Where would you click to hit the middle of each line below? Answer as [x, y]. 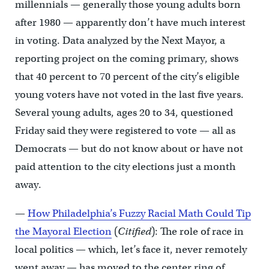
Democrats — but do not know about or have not [129, 149]
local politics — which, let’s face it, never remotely [131, 250]
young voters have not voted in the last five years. [129, 95]
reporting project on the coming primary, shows [126, 59]
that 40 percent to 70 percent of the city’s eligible [127, 77]
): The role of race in [197, 232]
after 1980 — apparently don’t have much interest [130, 23]
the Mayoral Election [63, 232]
